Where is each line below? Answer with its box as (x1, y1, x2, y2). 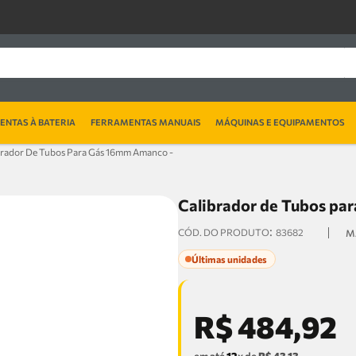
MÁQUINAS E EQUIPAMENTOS (215, 116, 346, 127)
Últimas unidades (192, 253, 267, 265)
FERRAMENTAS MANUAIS (90, 116, 201, 127)
